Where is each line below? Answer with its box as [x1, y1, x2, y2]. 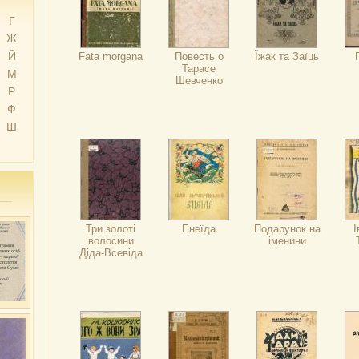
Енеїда [182, 223, 216, 235]
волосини [87, 235, 134, 247]
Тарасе [182, 63, 216, 75]
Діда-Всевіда [79, 247, 143, 259]
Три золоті [86, 223, 135, 235]
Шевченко [175, 75, 223, 87]
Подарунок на [253, 223, 321, 235]
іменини [268, 235, 306, 247]
